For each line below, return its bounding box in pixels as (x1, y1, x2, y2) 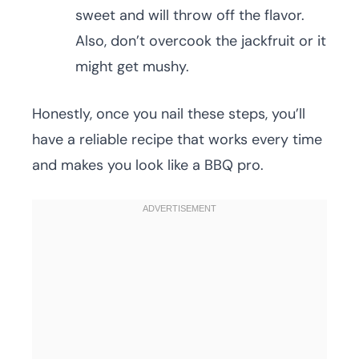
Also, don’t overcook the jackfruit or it (75, 31, 326, 51)
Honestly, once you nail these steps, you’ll (32, 104, 305, 124)
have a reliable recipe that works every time (32, 130, 322, 150)
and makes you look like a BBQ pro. (32, 155, 264, 175)
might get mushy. (75, 57, 189, 77)
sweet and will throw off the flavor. (75, 6, 305, 26)
